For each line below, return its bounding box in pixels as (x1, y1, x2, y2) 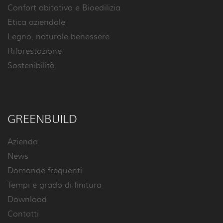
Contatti (7, 209, 39, 219)
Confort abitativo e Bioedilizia (7, 3, 120, 13)
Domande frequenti (7, 166, 82, 176)
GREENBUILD (7, 112, 77, 126)
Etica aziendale (7, 17, 65, 27)
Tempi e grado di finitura (7, 180, 102, 190)
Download (7, 195, 47, 205)
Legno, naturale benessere (7, 32, 110, 42)
